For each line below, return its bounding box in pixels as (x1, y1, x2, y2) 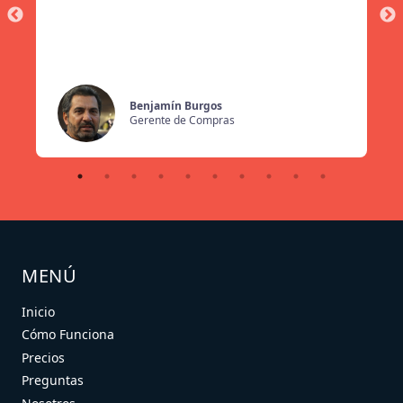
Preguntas (22, 372, 84, 390)
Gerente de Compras (130, 112, 235, 129)
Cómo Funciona (22, 326, 114, 344)
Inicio (22, 302, 55, 320)
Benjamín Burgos (130, 98, 222, 114)
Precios (22, 348, 65, 366)
